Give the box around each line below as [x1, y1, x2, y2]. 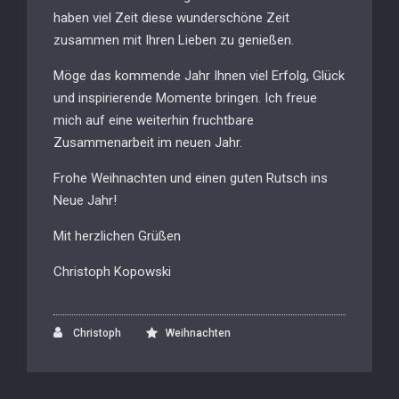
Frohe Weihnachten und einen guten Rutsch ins [53, 170, 328, 186]
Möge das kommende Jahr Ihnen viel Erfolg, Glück [53, 68, 345, 84]
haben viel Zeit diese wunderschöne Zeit [53, 10, 289, 26]
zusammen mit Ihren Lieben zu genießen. [53, 32, 294, 48]
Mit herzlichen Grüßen [53, 228, 181, 244]
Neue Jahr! [53, 192, 117, 208]
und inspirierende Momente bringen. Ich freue [53, 90, 317, 106]
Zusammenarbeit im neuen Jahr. [53, 134, 242, 151]
